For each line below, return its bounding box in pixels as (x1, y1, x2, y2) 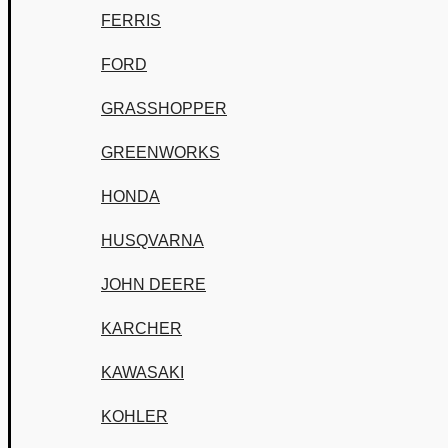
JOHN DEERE (101, 276, 206, 293)
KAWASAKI (101, 364, 184, 381)
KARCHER (101, 320, 182, 337)
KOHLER (101, 408, 168, 425)
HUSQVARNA (101, 232, 204, 249)
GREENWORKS (101, 144, 220, 161)
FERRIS (101, 12, 161, 29)
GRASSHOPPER (101, 100, 227, 117)
